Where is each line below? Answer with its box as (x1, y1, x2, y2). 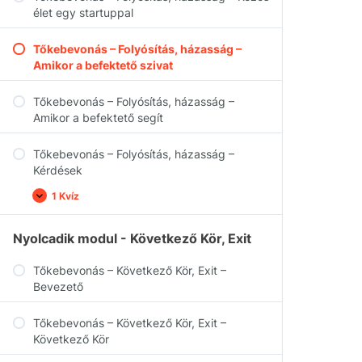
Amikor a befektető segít (33, 111, 163, 124)
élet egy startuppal (33, 6, 133, 19)
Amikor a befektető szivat (33, 58, 173, 72)
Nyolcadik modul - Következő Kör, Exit (13, 230, 251, 246)
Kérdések (33, 163, 82, 177)
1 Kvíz (52, 189, 79, 202)
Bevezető (33, 280, 83, 293)
